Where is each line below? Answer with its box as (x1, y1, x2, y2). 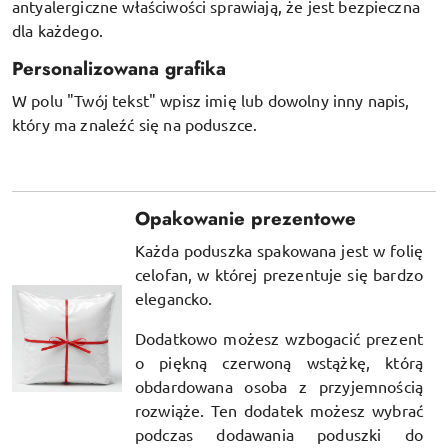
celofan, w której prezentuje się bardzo (135, 263, 423, 284)
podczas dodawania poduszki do (135, 423, 423, 444)
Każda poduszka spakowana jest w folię (135, 239, 423, 260)
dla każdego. (12, 19, 103, 40)
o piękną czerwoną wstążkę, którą (135, 351, 423, 372)
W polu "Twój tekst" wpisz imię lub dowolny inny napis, (12, 89, 410, 110)
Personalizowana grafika (12, 54, 226, 82)
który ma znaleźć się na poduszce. (12, 113, 258, 134)
